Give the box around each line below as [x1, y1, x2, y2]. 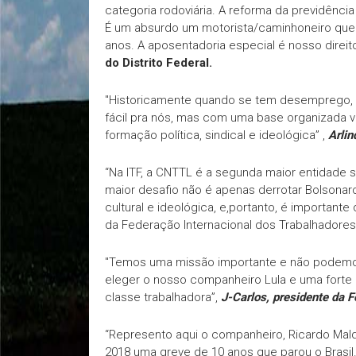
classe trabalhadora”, [105, 290, 221, 304]
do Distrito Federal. [105, 56, 212, 70]
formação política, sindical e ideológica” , [105, 128, 328, 142]
